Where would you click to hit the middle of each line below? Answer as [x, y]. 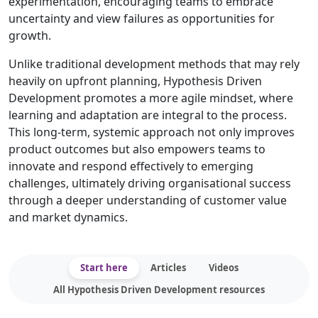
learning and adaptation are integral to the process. [148, 115]
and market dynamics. [68, 217]
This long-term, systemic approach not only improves [152, 132]
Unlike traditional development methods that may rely [154, 64]
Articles [168, 268]
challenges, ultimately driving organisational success [150, 183]
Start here [104, 268]
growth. [30, 35]
